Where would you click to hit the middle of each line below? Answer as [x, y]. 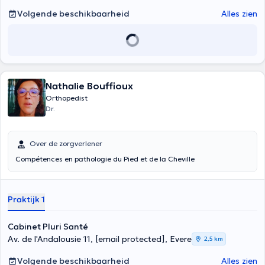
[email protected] [130, 239]
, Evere [178, 239]
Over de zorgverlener [66, 143]
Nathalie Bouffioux [89, 86]
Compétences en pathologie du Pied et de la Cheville [105, 159]
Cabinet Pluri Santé [48, 227]
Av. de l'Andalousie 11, [51, 239]
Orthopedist [67, 98]
